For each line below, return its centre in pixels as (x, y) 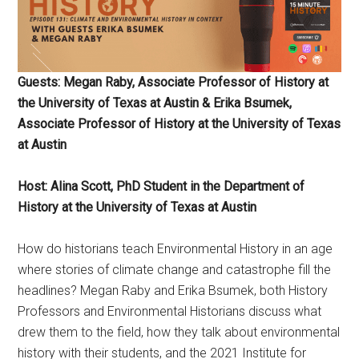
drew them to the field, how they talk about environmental (179, 332)
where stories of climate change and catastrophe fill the (175, 269)
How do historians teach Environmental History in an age (175, 248)
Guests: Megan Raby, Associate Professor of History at (173, 82)
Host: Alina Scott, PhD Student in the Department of (161, 186)
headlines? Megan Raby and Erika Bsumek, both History (173, 290)
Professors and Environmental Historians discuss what (170, 311)
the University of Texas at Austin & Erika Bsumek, (155, 103)
